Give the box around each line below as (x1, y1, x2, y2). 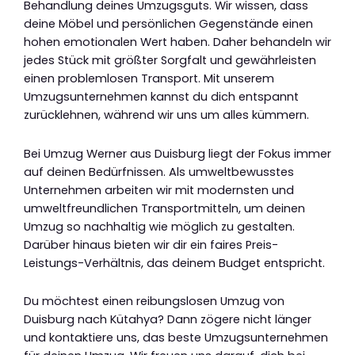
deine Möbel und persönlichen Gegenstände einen (24, 15, 313, 32)
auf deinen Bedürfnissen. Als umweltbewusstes (24, 163, 294, 180)
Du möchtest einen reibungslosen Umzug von (24, 293, 284, 310)
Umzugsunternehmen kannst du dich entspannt (24, 88, 299, 105)
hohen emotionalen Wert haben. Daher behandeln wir (24, 33, 331, 50)
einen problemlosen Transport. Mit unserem (24, 70, 274, 86)
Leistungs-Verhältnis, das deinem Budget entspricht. (24, 254, 325, 271)
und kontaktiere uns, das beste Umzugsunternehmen (24, 330, 328, 346)
